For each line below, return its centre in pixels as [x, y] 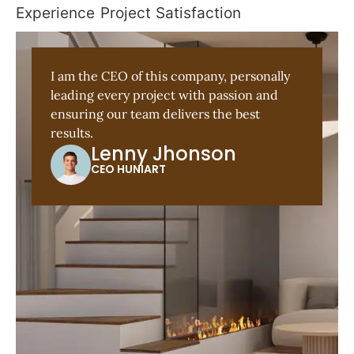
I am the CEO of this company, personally [170, 76]
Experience [55, 13]
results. [72, 133]
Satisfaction [198, 13]
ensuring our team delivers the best [155, 114]
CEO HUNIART [129, 169]
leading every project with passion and [164, 95]
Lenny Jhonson [164, 153]
